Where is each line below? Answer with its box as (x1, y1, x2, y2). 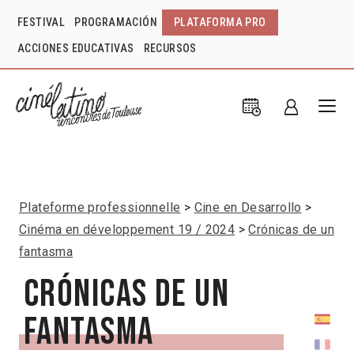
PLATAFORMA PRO (174, 16, 266, 28)
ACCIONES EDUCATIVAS (17, 42, 134, 55)
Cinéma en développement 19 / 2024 (19, 221, 235, 237)
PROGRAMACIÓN (74, 16, 158, 28)
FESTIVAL (17, 16, 66, 28)
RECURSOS (143, 42, 197, 55)
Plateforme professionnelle (19, 199, 181, 215)
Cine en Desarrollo (194, 199, 302, 215)
